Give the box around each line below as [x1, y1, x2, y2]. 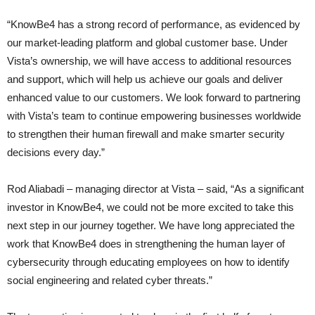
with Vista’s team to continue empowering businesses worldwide [7, 110, 301, 122]
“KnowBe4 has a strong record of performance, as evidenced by [7, 18, 300, 31]
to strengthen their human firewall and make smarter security [7, 128, 285, 141]
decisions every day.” [7, 146, 105, 159]
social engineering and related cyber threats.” [7, 274, 212, 287]
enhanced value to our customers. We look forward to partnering [7, 91, 300, 104]
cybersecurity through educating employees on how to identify [7, 256, 290, 269]
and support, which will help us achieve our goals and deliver [7, 73, 283, 86]
